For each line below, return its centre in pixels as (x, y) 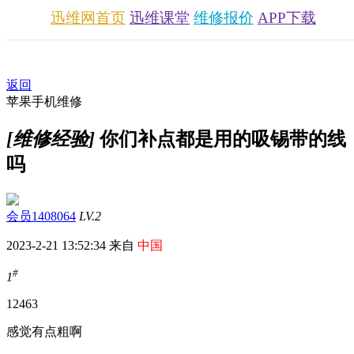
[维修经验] (51, 139)
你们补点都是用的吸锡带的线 (220, 139)
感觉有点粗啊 (44, 332)
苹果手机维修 (44, 102)
